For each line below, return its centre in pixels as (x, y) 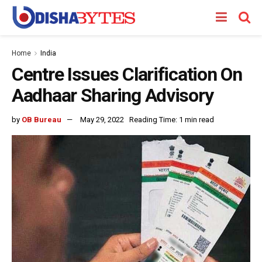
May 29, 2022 (102, 119)
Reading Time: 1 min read (172, 119)
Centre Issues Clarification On (127, 74)
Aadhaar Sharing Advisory (113, 95)
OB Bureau (42, 119)
